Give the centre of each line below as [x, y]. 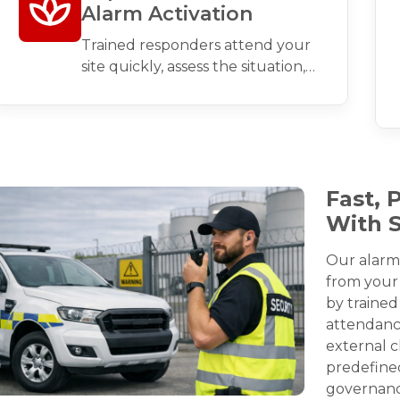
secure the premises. [155, 110]
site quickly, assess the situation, [194, 67]
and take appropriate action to [191, 88]
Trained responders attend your [196, 46]
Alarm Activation [167, 14]
